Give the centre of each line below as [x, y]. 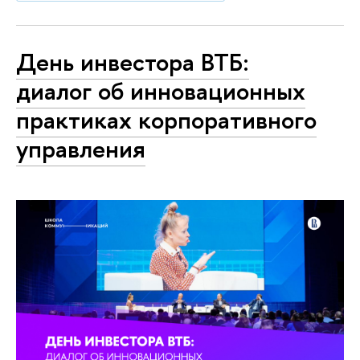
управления [81, 148]
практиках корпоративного [166, 119]
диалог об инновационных [161, 90]
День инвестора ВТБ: [133, 61]
